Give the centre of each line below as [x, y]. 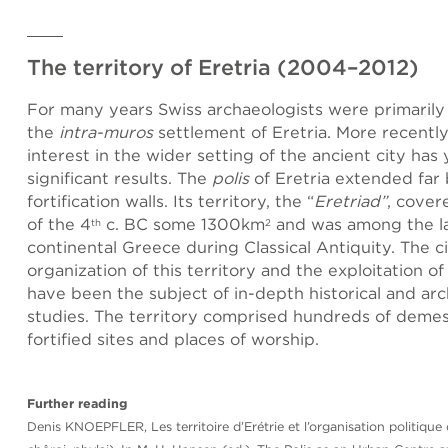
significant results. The [119, 178]
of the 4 [59, 224]
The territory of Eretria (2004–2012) [223, 67]
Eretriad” [350, 201]
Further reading [77, 404]
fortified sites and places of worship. [173, 339]
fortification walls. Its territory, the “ [170, 201]
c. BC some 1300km [183, 224]
